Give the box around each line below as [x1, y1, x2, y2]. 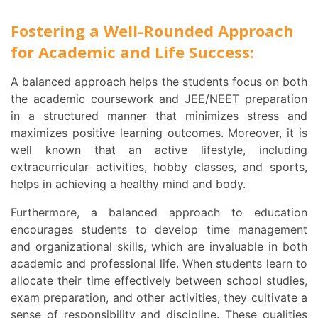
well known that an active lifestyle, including [11, 143, 307, 158]
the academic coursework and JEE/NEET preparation [11, 92, 307, 106]
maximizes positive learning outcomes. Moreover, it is [11, 126, 307, 141]
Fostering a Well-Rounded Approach [11, 20, 294, 42]
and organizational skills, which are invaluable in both [11, 239, 307, 254]
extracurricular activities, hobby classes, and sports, [11, 160, 307, 175]
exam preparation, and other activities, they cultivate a [11, 290, 307, 305]
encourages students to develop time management [11, 222, 307, 237]
